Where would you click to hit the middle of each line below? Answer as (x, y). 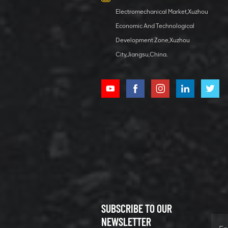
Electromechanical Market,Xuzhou (162, 12)
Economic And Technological (155, 26)
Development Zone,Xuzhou (152, 40)
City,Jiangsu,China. (141, 55)
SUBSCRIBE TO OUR (136, 208)
